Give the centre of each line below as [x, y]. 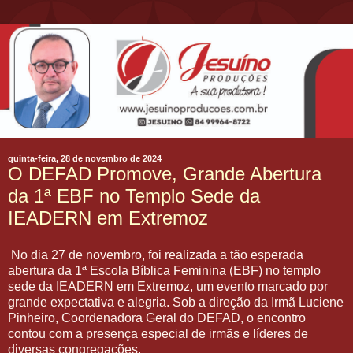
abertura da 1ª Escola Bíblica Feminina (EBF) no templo [164, 271]
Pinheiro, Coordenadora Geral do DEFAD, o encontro [157, 318]
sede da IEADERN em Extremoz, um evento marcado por [168, 287]
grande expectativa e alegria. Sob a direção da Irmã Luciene [176, 303]
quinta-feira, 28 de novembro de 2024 [85, 158]
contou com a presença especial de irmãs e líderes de [158, 334]
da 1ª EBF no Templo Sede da [134, 195]
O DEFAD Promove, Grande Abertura [165, 173]
